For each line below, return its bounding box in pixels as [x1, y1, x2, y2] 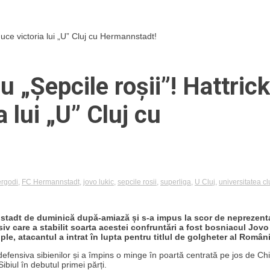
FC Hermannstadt [22, 177, 80, 186]
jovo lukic [83, 177, 114, 186]
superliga [160, 177, 191, 186]
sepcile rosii [118, 177, 157, 186]
